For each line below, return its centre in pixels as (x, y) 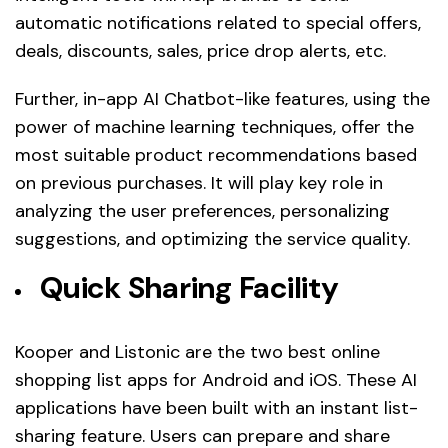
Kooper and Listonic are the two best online (197, 352)
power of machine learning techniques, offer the (214, 127)
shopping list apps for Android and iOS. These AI (216, 380)
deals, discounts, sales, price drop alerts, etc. (200, 51)
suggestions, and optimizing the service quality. (212, 239)
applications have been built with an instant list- (216, 408)
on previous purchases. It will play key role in (199, 183)
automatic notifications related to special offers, (218, 23)
